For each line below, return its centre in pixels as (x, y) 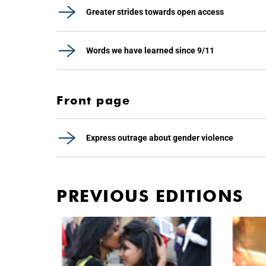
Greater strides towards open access (155, 12)
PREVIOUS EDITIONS (150, 196)
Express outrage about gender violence (160, 138)
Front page (93, 100)
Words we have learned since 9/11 (150, 50)
